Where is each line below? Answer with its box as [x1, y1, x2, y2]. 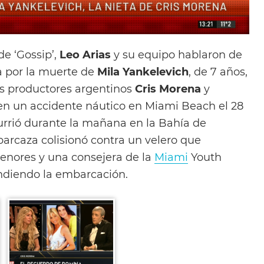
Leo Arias [60, 48, 111, 61]
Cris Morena [135, 82, 204, 95]
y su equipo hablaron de [111, 48, 242, 61]
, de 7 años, [189, 65, 247, 78]
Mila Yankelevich [97, 65, 189, 78]
